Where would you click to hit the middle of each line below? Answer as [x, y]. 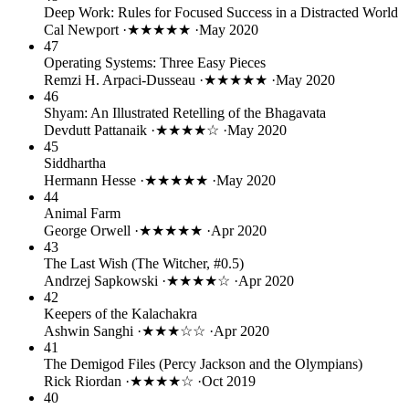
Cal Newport [83, 29]
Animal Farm [82, 213]
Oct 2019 [229, 381]
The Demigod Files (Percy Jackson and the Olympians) [203, 363]
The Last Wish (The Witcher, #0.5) [144, 263]
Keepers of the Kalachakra [121, 313]
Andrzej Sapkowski [103, 280]
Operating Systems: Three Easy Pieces [155, 62]
